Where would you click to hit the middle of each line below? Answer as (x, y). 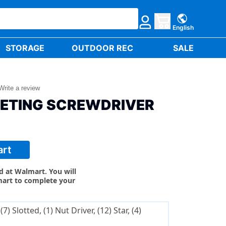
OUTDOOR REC (103, 48)
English (183, 27)
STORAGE (25, 48)
